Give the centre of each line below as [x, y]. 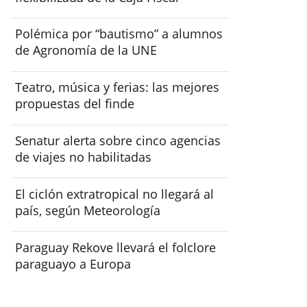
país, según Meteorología [88, 210]
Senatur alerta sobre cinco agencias [118, 140]
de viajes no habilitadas [84, 157]
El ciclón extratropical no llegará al [115, 194]
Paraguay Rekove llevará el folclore [116, 247]
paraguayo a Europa [73, 263]
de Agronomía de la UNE [86, 50]
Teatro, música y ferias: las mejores [118, 87]
